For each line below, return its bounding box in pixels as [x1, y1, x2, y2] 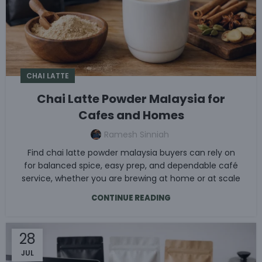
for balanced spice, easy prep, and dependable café [24, 159, 238, 171]
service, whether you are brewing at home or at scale [22, 172, 240, 184]
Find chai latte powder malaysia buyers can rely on [27, 146, 235, 158]
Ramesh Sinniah [104, 128, 169, 140]
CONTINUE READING [91, 192, 171, 204]
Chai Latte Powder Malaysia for [37, 90, 225, 107]
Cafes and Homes [78, 106, 184, 123]
